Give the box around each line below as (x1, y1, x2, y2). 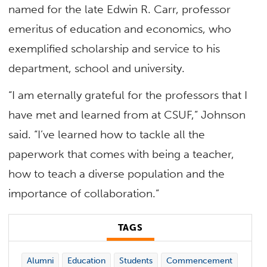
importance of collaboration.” (8, 186, 163, 200)
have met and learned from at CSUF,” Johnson (8, 107, 249, 122)
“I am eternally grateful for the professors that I (8, 88, 248, 102)
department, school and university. (8, 61, 185, 75)
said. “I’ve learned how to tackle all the (8, 127, 206, 141)
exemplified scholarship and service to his (8, 41, 221, 55)
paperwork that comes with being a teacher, (8, 147, 235, 161)
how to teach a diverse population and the (8, 166, 225, 181)
